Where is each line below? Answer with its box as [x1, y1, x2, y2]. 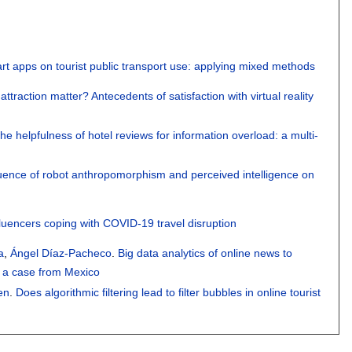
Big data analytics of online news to [118, 247, 293, 260]
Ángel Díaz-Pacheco [10, 247, 112, 260]
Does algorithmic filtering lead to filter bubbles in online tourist [16, 286, 321, 299]
